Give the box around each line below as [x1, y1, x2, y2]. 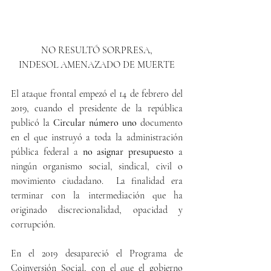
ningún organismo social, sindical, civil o [11, 160, 183, 172]
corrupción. [11, 218, 55, 230]
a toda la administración [86, 131, 183, 143]
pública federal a [11, 146, 83, 158]
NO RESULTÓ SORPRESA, [41, 44, 152, 56]
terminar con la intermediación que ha [11, 189, 183, 201]
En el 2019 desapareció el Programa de [11, 247, 183, 260]
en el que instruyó [11, 131, 82, 143]
